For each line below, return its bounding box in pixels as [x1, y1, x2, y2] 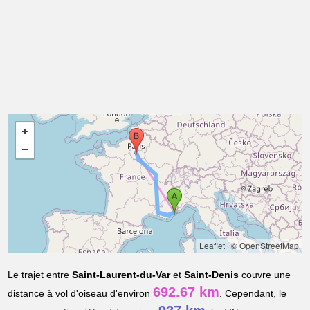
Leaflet [199, 239, 225, 252]
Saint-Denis [184, 269, 239, 281]
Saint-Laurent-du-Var [72, 269, 171, 281]
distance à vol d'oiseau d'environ [8, 288, 154, 300]
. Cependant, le [219, 288, 287, 300]
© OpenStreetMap [230, 239, 299, 252]
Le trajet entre [8, 269, 73, 281]
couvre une [239, 269, 291, 281]
